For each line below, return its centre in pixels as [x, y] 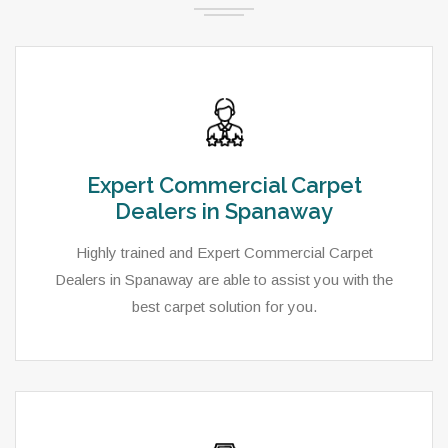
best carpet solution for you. [224, 306]
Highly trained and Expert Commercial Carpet [224, 252]
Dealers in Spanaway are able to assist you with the [224, 279]
